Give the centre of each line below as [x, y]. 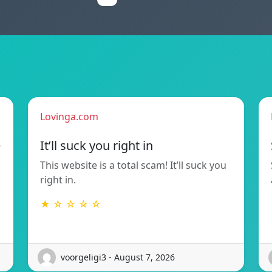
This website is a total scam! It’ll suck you [133, 165]
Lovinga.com [69, 116]
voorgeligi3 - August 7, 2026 [118, 257]
